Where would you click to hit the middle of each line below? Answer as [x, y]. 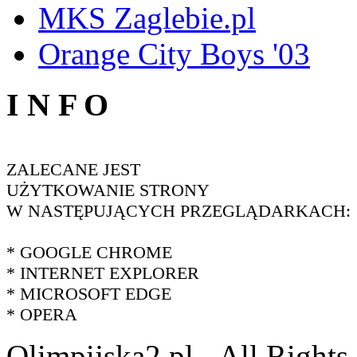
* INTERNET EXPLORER [103, 273]
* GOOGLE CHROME [89, 253]
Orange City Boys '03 [174, 53]
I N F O [57, 105]
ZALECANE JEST [73, 170]
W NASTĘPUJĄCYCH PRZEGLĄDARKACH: [178, 211]
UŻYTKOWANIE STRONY [108, 190]
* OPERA [42, 315]
